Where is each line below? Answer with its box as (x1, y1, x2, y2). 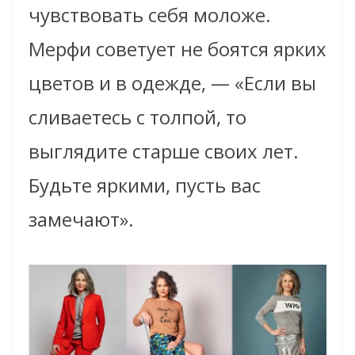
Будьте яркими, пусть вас (29, 172, 261, 199)
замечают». (29, 206, 134, 233)
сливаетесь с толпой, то (29, 104, 246, 131)
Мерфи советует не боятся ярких (29, 36, 326, 63)
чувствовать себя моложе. (29, 2, 271, 29)
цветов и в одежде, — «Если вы (29, 70, 316, 97)
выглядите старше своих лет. (29, 138, 299, 165)
